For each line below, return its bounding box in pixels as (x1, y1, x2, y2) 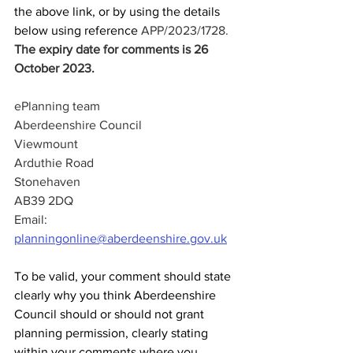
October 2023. (14, 61, 95, 76)
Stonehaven (14, 175, 80, 189)
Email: (14, 213, 50, 227)
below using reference (14, 24, 141, 38)
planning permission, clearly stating (14, 326, 211, 340)
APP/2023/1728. (141, 24, 235, 38)
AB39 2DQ (14, 194, 73, 208)
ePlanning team (14, 99, 100, 113)
